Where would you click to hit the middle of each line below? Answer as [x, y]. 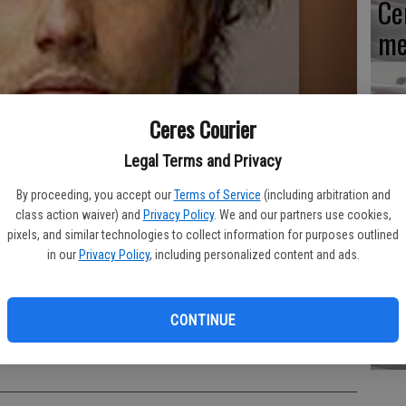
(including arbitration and [327, 195]
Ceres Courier [203, 129]
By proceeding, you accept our [93, 195]
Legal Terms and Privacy [203, 161]
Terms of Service [217, 195]
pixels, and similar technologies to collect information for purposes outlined [203, 235]
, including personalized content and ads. [254, 255]
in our [61, 255]
